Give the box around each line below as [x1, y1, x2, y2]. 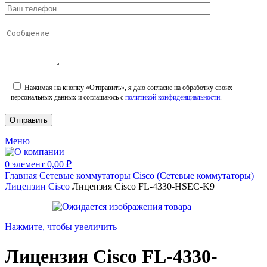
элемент [12, 159, 45, 170]
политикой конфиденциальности [125, 93, 220, 102]
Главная [5, 170, 39, 181]
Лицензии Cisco [5, 181, 72, 192]
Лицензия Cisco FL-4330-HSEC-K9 [72, 181, 215, 192]
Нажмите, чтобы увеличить [5, 222, 117, 232]
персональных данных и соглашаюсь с [11, 93, 125, 102]
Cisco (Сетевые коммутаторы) [133, 170, 254, 181]
